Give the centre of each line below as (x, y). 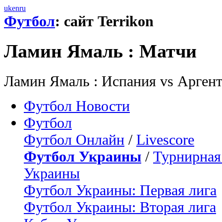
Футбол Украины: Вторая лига (120, 207)
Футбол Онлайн (74, 139)
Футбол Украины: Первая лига (120, 190)
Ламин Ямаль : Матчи (100, 51)
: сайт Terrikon (104, 21)
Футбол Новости (77, 106)
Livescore (165, 139)
